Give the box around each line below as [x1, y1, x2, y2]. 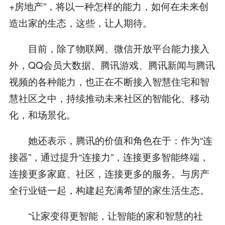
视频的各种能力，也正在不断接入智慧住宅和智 [9, 74, 209, 88]
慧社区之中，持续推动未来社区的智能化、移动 [9, 91, 209, 105]
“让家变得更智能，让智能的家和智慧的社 [9, 208, 203, 222]
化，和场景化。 [9, 107, 76, 122]
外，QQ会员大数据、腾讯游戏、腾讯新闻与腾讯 [9, 58, 215, 72]
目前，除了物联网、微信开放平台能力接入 [9, 41, 209, 55]
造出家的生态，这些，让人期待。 [9, 16, 152, 30]
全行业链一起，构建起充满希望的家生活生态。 [9, 183, 209, 197]
